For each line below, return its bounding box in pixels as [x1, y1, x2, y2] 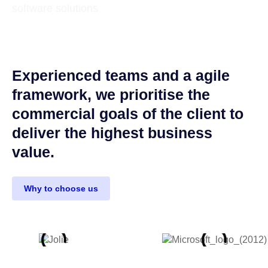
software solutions [12, 2, 98, 14]
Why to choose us [24, 184, 98, 193]
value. [12, 144, 54, 160]
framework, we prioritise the [12, 86, 210, 103]
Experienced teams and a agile [12, 67, 230, 84]
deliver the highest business [12, 124, 212, 141]
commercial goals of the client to [12, 105, 243, 122]
